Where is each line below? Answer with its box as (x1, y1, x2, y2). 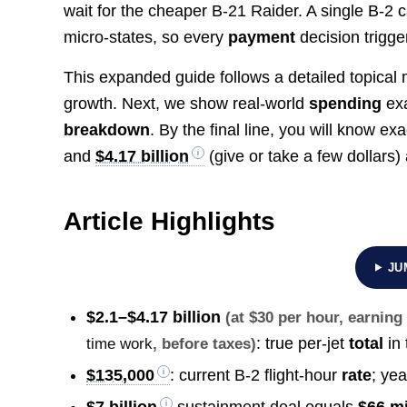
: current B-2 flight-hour (170, 365, 342, 384)
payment (228, 27, 296, 46)
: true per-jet (256, 333, 350, 352)
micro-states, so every (64, 27, 229, 46)
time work (86, 334, 154, 352)
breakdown (64, 120, 151, 139)
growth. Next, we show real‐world (64, 94, 310, 113)
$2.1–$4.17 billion (86, 307, 222, 326)
